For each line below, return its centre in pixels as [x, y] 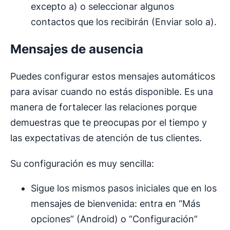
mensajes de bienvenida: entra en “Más [116, 204]
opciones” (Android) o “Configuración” [114, 219]
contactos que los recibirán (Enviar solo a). [124, 22]
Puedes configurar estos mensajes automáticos [113, 76]
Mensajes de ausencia [77, 49]
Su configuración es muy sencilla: [82, 164]
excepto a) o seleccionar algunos [102, 7]
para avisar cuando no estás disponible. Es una [112, 92]
